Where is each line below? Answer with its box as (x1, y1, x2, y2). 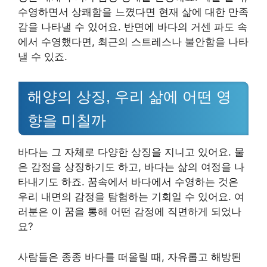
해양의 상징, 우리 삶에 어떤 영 (27, 88, 231, 105)
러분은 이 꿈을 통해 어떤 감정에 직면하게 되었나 (18, 206, 241, 218)
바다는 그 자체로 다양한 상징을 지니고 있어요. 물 (18, 146, 244, 159)
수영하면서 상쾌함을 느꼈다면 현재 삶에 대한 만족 (18, 5, 249, 18)
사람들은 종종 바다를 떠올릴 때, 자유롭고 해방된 (18, 250, 241, 263)
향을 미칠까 (27, 112, 106, 129)
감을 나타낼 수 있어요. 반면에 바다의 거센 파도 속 (18, 20, 247, 33)
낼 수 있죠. (18, 50, 67, 63)
